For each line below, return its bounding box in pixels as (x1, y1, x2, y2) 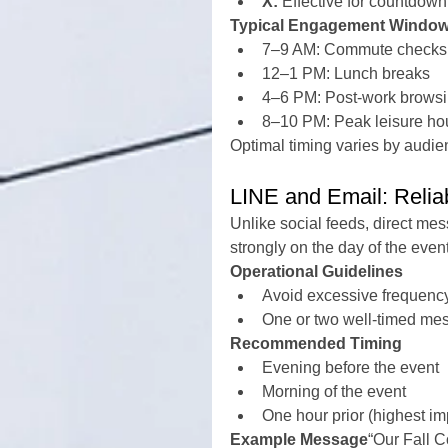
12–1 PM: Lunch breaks (262, 65, 430, 82)
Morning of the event (262, 383, 406, 400)
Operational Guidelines (230, 263, 403, 280)
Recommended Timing (230, 335, 402, 352)
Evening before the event (262, 359, 439, 376)
